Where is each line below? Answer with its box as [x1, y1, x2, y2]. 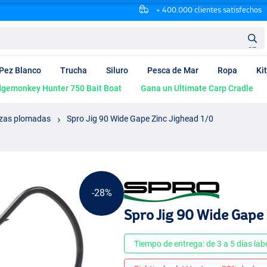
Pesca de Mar [147, 66, 198, 76]
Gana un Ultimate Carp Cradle [141, 83, 253, 94]
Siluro [106, 66, 128, 76]
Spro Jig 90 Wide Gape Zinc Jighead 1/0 [67, 113, 213, 123]
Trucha [60, 66, 87, 76]
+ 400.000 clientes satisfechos [154, 5, 262, 14]
